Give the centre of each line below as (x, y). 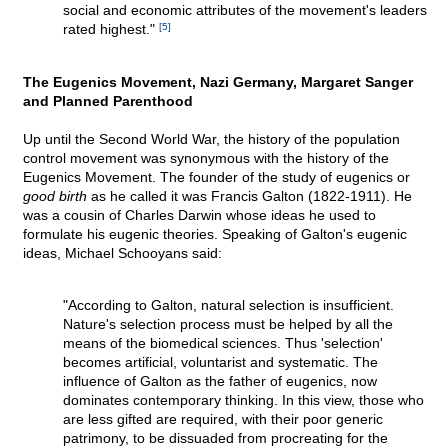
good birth (55, 196)
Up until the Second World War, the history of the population (211, 139)
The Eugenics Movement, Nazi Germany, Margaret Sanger (218, 82)
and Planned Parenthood (108, 101)
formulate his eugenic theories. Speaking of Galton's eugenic (215, 234)
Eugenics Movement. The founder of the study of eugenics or (216, 177)
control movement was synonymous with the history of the (206, 158)
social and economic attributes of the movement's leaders (245, 10)
